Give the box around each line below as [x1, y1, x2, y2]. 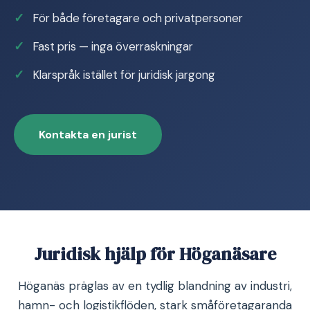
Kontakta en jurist [39, 127, 137, 142]
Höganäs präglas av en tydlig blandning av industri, [18, 278, 292, 293]
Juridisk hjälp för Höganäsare [34, 241, 276, 266]
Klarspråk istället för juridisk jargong [33, 67, 215, 82]
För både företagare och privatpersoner [33, 10, 243, 26]
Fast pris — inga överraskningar [33, 39, 193, 54]
